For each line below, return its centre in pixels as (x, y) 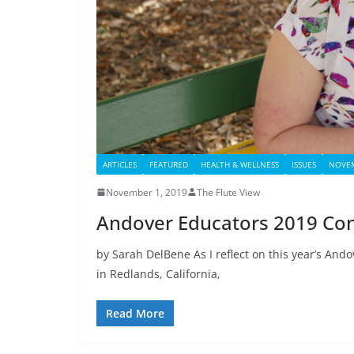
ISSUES (304, 164)
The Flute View (228, 192)
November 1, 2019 (147, 192)
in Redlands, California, (158, 273)
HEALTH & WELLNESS (240, 164)
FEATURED (169, 164)
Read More (135, 313)
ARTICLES (120, 164)
